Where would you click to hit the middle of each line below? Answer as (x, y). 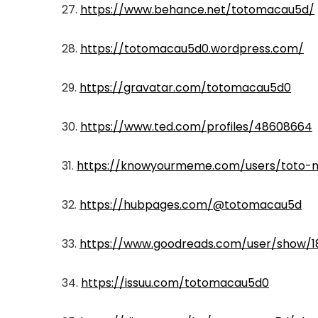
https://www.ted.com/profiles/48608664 (196, 127)
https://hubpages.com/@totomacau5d (191, 205)
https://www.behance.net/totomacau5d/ (197, 10)
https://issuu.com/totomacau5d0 (175, 283)
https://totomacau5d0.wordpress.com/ (192, 49)
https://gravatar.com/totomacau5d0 (185, 88)
